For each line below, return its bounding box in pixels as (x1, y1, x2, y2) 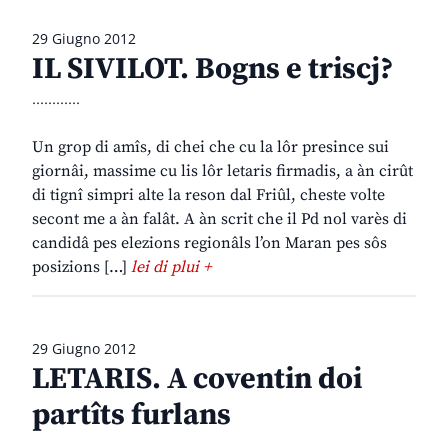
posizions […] (32, 257, 131, 278)
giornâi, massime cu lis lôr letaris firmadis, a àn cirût (32, 161, 413, 182)
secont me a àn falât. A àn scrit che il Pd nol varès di (32, 209, 407, 230)
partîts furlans (32, 396, 231, 435)
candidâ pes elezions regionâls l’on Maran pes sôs (32, 233, 387, 254)
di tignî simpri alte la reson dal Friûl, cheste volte (32, 185, 385, 206)
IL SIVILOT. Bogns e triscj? (32, 50, 393, 89)
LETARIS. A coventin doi (32, 360, 362, 399)
